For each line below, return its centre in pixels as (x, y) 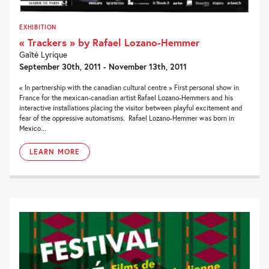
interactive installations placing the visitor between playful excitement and (131, 107)
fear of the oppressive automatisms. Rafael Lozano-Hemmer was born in (127, 118)
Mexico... (33, 128)
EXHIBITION (38, 27)
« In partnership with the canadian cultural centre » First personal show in (129, 87)
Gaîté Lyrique (43, 54)
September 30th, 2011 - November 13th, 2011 (103, 66)
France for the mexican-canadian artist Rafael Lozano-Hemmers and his (126, 97)
